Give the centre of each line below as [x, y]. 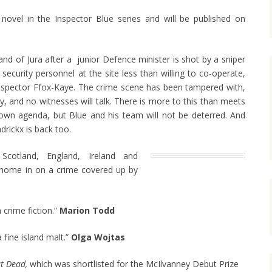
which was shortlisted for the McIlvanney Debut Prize [133, 264]
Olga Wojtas [98, 237]
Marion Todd [87, 211]
